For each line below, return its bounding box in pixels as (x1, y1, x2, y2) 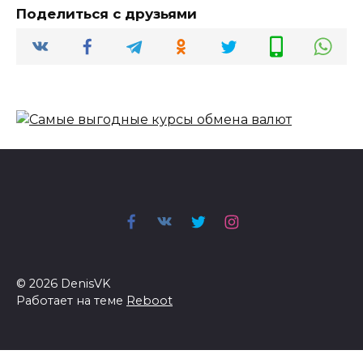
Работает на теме (16, 293, 126, 308)
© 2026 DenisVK (16, 275, 110, 291)
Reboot (126, 293, 173, 308)
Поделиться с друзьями (16, 6, 197, 23)
